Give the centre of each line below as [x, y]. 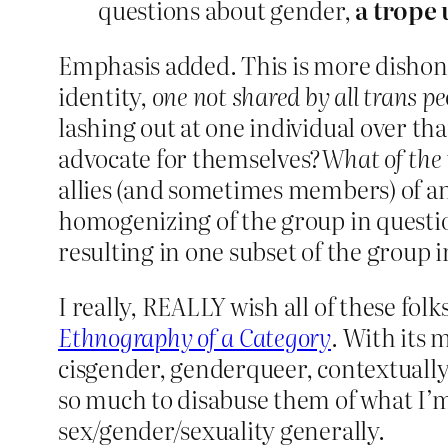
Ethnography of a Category [194, 337]
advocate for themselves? [190, 158]
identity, [105, 96]
